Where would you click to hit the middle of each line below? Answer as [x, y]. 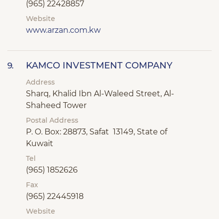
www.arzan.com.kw [63, 30]
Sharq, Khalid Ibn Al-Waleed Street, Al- [100, 94]
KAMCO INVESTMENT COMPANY [99, 66]
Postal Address [52, 120]
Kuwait [40, 143]
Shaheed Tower [56, 105]
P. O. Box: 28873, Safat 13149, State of [97, 132]
